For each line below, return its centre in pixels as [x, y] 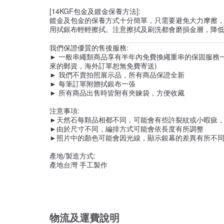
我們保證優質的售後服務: [89, 47]
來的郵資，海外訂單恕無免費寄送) [103, 65]
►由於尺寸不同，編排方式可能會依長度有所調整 [126, 128]
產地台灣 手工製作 [78, 164]
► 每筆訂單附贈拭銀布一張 [92, 83]
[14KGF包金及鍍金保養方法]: [95, 11]
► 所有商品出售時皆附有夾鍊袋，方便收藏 [117, 92]
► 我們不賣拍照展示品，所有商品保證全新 [117, 74]
